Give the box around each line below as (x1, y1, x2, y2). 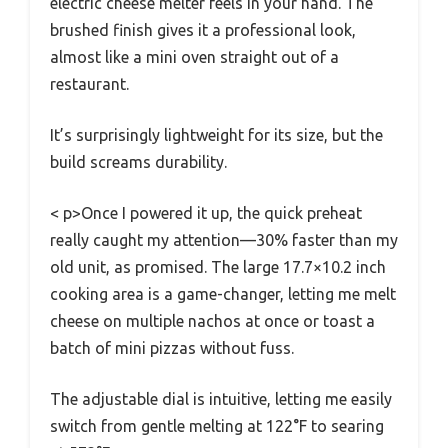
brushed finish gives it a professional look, (50, 21, 356, 40)
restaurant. (50, 75, 129, 94)
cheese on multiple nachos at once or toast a (50, 312, 375, 331)
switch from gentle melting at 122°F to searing (50, 417, 384, 436)
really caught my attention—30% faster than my (50, 231, 398, 250)
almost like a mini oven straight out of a (50, 48, 339, 67)
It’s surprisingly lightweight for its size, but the (50, 126, 383, 145)
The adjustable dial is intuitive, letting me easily (50, 390, 392, 409)
